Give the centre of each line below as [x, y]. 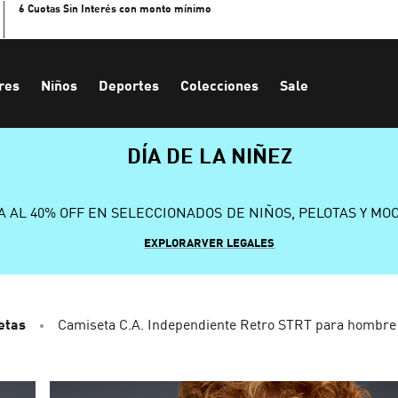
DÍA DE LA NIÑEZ [210, 155]
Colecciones [219, 85]
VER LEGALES [239, 243]
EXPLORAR [173, 243]
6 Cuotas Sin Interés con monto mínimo [115, 8]
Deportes [129, 85]
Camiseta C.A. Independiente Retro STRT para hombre [227, 324]
